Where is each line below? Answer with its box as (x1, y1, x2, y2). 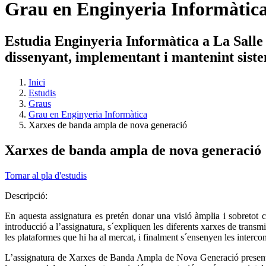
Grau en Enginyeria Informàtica (28, 109, 147, 119)
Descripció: (5, 190, 50, 201)
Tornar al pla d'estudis (5, 170, 87, 180)
